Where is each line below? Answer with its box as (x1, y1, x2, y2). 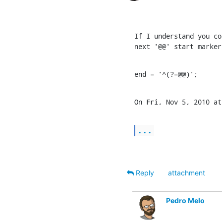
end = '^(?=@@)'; (134, 69, 198, 79)
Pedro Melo (166, 196, 205, 205)
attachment (168, 168, 205, 177)
